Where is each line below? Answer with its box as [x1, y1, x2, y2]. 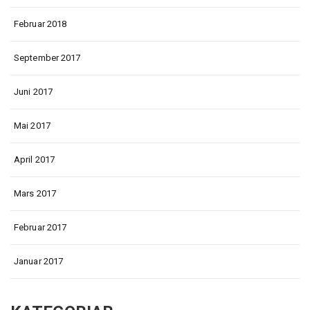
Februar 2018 [14, 19, 67, 29]
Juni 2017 [14, 86, 53, 97]
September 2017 [14, 53, 81, 63]
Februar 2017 [14, 222, 67, 232]
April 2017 [14, 154, 55, 165]
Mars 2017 [14, 188, 56, 199]
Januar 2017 [14, 256, 64, 266]
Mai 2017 [14, 120, 51, 131]
